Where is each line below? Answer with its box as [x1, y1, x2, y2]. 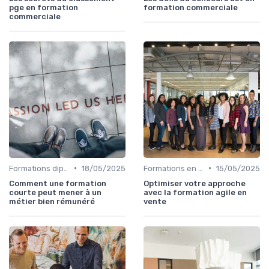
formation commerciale [144, 2, 238, 12]
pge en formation [9, 2, 78, 12]
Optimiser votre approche [144, 178, 246, 188]
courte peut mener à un [9, 187, 101, 197]
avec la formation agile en [144, 187, 247, 197]
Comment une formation [9, 178, 106, 188]
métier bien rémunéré [9, 196, 95, 206]
